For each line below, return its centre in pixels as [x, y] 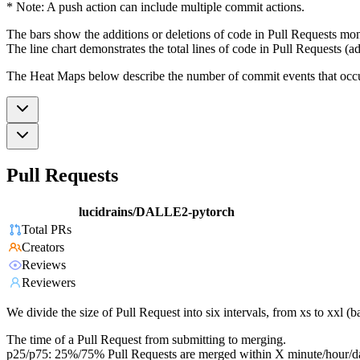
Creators [43, 247]
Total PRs [47, 230]
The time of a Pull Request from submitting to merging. [146, 340]
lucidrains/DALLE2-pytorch [157, 212]
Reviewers [49, 283]
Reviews [44, 265]
